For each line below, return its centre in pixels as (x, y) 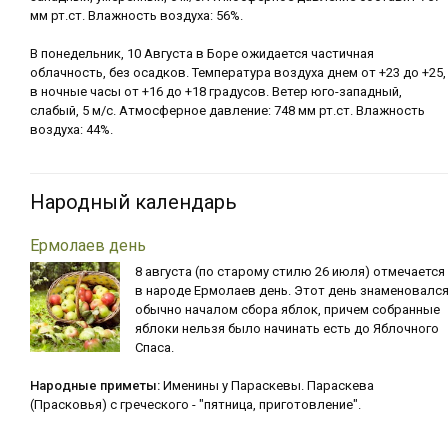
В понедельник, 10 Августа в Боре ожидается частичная (202, 53)
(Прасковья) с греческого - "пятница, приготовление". (195, 404)
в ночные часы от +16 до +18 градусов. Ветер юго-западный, (216, 91)
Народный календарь (133, 202)
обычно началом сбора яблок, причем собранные (287, 309)
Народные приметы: (95, 385)
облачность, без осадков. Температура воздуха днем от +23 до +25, (238, 72)
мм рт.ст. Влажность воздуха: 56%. (136, 15)
